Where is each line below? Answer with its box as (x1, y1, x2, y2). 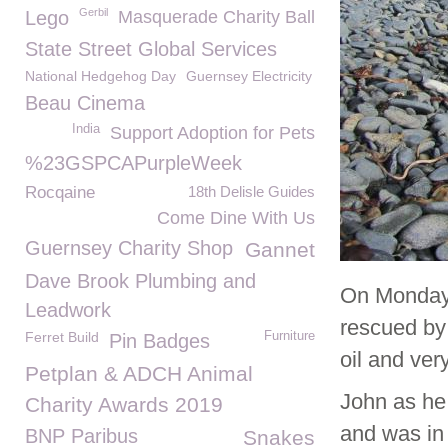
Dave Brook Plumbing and (25, 270, 256, 292)
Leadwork (25, 299, 111, 321)
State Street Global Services (25, 38, 277, 60)
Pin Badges (109, 330, 210, 352)
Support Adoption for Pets (110, 123, 315, 143)
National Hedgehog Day (25, 68, 176, 84)
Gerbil (79, 6, 108, 18)
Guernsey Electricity (186, 68, 312, 84)
